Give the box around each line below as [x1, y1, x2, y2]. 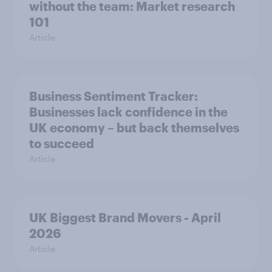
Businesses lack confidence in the [29, 104, 228, 120]
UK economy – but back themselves [29, 120, 239, 135]
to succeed [29, 136, 94, 151]
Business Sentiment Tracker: [29, 89, 198, 104]
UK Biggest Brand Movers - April [29, 210, 221, 225]
